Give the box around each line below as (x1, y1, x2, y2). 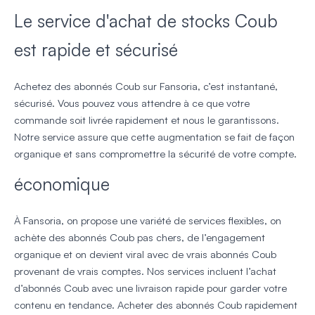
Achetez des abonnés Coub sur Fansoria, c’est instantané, (14, 79, 278, 93)
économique (14, 172, 110, 195)
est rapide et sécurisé (14, 38, 178, 60)
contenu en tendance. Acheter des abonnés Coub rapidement (14, 297, 297, 311)
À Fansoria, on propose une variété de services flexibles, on (14, 213, 281, 227)
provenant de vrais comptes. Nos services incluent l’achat (14, 264, 276, 278)
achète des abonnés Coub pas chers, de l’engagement (14, 230, 265, 244)
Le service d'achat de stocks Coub (14, 9, 278, 32)
